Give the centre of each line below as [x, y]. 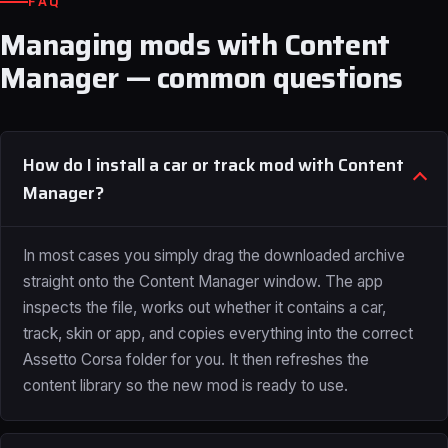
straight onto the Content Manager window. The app [203, 281]
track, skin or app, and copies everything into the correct [218, 333]
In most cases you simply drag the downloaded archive [214, 255]
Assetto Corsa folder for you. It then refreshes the [196, 359]
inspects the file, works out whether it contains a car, [204, 307]
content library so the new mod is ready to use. [185, 385]
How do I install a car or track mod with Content [213, 165]
